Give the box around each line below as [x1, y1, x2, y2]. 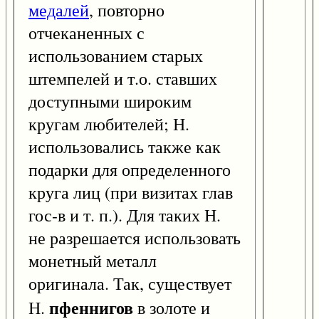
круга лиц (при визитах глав [28, 181, 233, 204]
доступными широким [28, 90, 192, 113]
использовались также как [28, 135, 221, 159]
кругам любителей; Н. [28, 113, 189, 136]
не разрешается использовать [28, 226, 241, 250]
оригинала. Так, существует [28, 272, 231, 296]
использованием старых [28, 44, 203, 68]
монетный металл [28, 249, 157, 273]
